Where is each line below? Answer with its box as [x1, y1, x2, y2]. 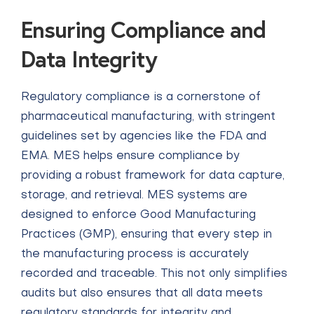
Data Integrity [21, 44, 157, 74]
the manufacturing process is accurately [21, 249, 249, 260]
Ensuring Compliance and [21, 15, 266, 44]
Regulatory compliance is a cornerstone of [21, 92, 261, 103]
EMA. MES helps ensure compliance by [21, 151, 240, 162]
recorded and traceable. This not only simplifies [21, 268, 287, 280]
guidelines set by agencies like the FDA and [21, 131, 266, 142]
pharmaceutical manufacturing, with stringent [21, 111, 275, 123]
